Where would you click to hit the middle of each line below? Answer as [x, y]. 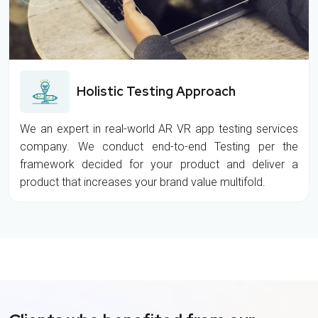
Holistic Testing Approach [158, 92]
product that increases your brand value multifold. [143, 182]
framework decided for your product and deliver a [159, 165]
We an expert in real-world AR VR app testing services [159, 129]
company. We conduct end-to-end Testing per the [159, 147]
